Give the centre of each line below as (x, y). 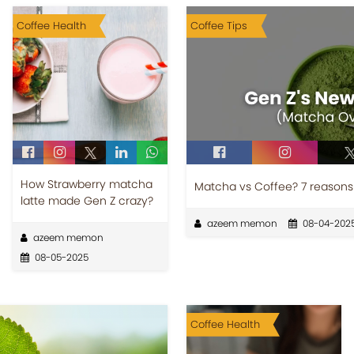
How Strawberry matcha (87, 184)
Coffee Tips (218, 25)
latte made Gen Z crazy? (87, 200)
